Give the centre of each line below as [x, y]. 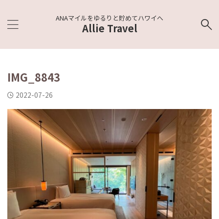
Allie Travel [109, 28]
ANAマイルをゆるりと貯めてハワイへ [109, 18]
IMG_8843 [34, 77]
